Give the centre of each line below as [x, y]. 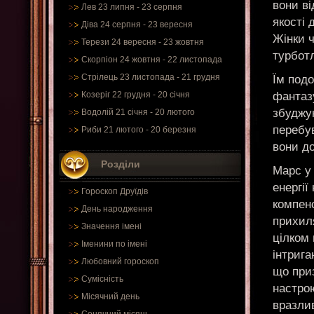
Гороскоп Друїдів [115, 191]
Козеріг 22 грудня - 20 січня [136, 95]
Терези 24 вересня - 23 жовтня [143, 42]
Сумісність [102, 279]
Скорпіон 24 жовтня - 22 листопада [152, 60]
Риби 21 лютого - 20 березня [139, 130]
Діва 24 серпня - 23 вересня [137, 25]
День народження [117, 209]
